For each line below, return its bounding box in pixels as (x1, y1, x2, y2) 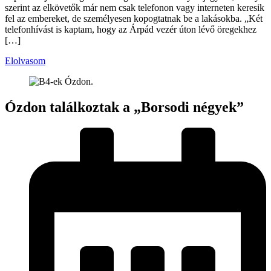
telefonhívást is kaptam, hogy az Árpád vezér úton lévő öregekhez (5, 24, 256, 35)
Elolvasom (5, 56, 45, 67)
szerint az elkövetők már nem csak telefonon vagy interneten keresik (5, 2, 264, 13)
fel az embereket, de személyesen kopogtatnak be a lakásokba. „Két (5, 13, 263, 24)
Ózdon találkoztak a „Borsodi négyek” (5, 99, 244, 115)
